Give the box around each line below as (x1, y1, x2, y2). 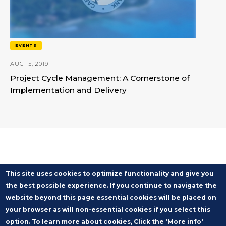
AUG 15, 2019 (10, 60, 48, 68)
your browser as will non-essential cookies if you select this (6, 206, 211, 213)
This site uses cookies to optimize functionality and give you (6, 169, 214, 177)
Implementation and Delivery (10, 85, 127, 95)
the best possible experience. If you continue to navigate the (6, 182, 217, 189)
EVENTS (15, 42, 37, 48)
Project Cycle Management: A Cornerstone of (10, 73, 190, 83)
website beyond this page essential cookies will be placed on (6, 194, 217, 201)
